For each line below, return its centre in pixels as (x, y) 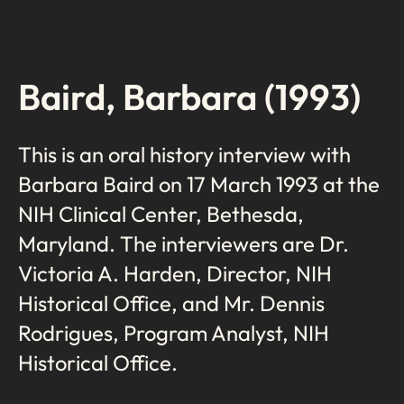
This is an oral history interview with (184, 154)
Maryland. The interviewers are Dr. (184, 243)
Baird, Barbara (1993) (189, 96)
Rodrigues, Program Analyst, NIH (174, 332)
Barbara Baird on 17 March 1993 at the (199, 184)
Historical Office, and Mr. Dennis (171, 303)
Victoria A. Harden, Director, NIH (175, 273)
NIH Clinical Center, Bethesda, (161, 213)
